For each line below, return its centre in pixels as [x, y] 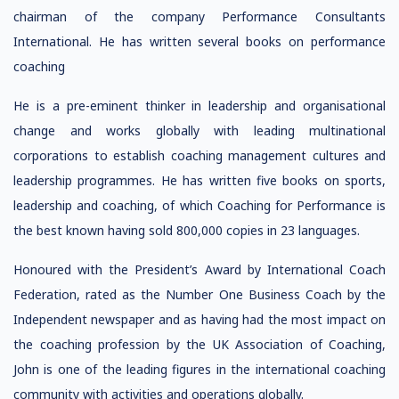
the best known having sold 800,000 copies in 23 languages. [187, 230]
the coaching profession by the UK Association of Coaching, [199, 344]
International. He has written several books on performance [199, 41]
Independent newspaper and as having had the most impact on [199, 319]
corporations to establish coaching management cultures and [199, 155]
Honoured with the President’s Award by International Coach [199, 269]
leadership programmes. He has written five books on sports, [199, 180]
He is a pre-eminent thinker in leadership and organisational [199, 106]
